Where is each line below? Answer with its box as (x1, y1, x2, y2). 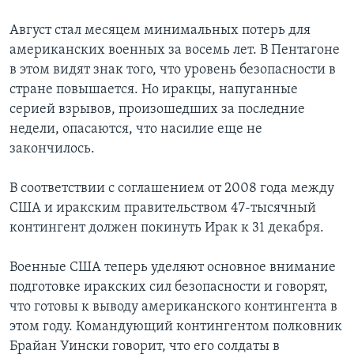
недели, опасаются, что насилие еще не (9, 122, 262, 137)
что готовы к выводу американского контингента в (9, 299, 337, 315)
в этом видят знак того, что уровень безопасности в (9, 62, 336, 78)
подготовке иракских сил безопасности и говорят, (9, 280, 328, 296)
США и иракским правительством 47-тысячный (9, 201, 316, 217)
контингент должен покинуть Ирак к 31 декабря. (9, 220, 324, 236)
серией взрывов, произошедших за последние (9, 102, 305, 118)
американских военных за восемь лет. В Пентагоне (9, 43, 340, 58)
